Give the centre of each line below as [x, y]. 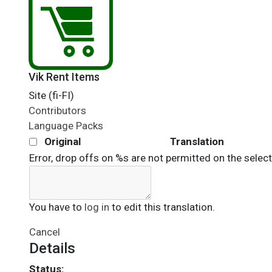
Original [63, 141]
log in [97, 207]
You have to [57, 207]
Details [52, 248]
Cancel [45, 232]
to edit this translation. [162, 207]
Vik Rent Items [64, 77]
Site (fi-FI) [51, 95]
